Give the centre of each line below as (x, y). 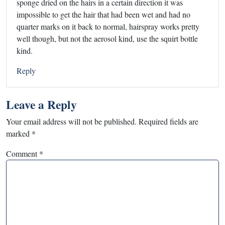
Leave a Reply (41, 104)
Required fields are (168, 121)
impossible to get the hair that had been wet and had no (103, 14)
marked (19, 133)
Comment (23, 153)
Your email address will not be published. (71, 121)
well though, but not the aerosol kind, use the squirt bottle (107, 38)
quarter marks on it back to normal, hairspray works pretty (108, 26)
